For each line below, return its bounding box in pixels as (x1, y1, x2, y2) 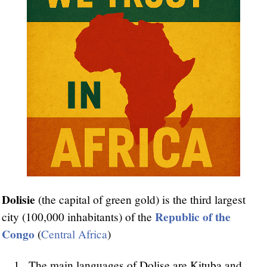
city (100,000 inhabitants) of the (2, 209, 155, 225)
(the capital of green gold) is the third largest (35, 192, 246, 207)
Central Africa (41, 226, 107, 242)
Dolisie (2, 191, 35, 209)
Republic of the (155, 208, 231, 226)
